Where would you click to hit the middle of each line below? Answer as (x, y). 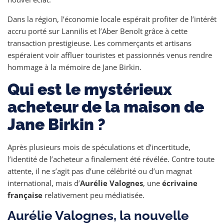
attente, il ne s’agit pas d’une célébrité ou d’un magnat (100, 171)
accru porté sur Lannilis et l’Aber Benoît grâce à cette (97, 31)
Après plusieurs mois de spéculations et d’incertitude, (99, 147)
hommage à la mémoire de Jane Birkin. (74, 67)
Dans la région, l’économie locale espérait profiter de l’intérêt (112, 19)
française (25, 195)
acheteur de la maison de (106, 107)
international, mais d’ (44, 183)
